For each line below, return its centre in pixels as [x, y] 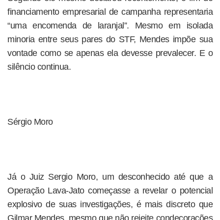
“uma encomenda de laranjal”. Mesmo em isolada [110, 26]
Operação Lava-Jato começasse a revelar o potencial [110, 191]
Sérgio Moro [30, 122]
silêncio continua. [39, 67]
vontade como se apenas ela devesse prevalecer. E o [110, 53]
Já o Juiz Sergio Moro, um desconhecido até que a [110, 177]
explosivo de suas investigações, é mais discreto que [110, 204]
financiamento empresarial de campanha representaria [110, 12]
